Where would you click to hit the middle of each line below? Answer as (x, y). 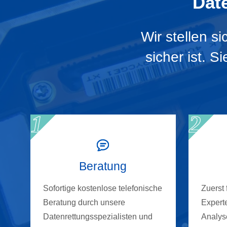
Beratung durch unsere (84, 203)
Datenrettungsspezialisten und (98, 217)
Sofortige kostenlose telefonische (102, 188)
